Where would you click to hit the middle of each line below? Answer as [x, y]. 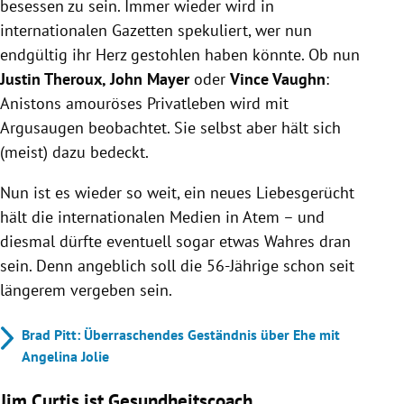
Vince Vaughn [278, 78]
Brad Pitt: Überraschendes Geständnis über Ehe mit [181, 334]
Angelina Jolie [65, 356]
